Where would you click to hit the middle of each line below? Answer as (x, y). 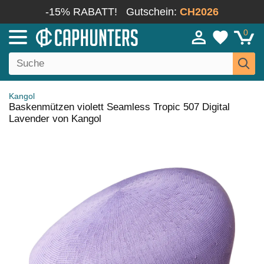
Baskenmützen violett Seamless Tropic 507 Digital (119, 107)
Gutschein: (153, 12)
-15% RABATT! (81, 12)
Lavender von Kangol (55, 119)
